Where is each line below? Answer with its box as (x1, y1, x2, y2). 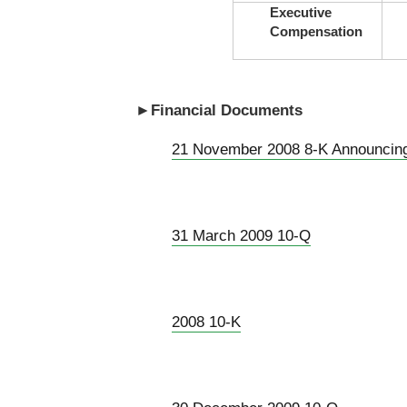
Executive (269, 4, 332, 20)
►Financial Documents (134, 101, 303, 119)
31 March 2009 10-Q (171, 226, 311, 244)
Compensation (269, 23, 362, 39)
